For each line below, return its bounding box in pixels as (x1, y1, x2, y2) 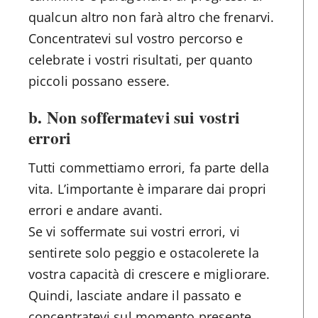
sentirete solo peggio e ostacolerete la (28, 243, 259, 261)
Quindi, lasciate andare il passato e (28, 286, 241, 304)
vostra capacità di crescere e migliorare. (28, 265, 270, 283)
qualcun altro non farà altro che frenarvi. (28, 8, 275, 26)
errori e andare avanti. (28, 201, 163, 219)
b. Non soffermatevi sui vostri (28, 104, 239, 129)
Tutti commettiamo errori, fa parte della (28, 158, 270, 176)
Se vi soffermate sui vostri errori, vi (28, 222, 240, 240)
